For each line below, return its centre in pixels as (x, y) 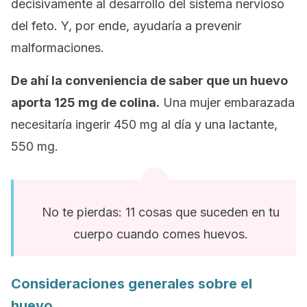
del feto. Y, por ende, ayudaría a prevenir (126, 26)
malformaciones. (58, 48)
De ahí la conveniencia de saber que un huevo (149, 81)
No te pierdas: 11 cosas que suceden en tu (160, 212)
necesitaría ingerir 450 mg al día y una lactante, (144, 124)
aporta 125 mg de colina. (85, 102)
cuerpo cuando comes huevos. (160, 234)
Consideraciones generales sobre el (132, 284)
